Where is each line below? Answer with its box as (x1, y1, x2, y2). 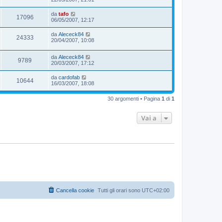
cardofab (58, 74, 80, 81)
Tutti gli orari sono (98, 187, 142, 193)
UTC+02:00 (142, 187, 169, 193)
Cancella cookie (56, 187, 94, 193)
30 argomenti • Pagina (108, 96, 162, 102)
